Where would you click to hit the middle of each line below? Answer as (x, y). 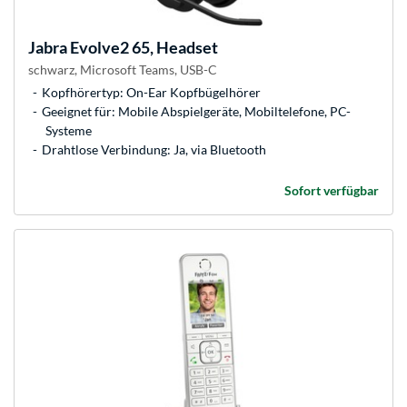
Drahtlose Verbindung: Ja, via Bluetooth (154, 150)
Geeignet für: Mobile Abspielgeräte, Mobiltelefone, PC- (196, 112)
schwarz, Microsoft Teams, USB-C (123, 70)
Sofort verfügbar (332, 191)
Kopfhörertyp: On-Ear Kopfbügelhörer (151, 93)
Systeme (69, 131)
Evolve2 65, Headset (143, 48)
